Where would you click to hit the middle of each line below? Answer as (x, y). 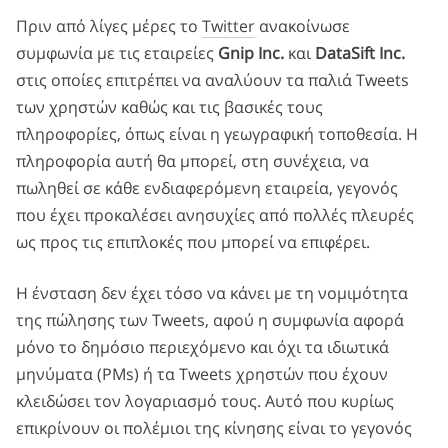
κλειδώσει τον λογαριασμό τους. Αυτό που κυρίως (205, 400)
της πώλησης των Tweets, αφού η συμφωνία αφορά (210, 319)
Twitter (228, 25)
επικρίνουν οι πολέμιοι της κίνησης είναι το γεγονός (214, 427)
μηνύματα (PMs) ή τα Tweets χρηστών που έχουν (202, 373)
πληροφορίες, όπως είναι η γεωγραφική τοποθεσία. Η (217, 133)
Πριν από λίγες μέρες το (109, 25)
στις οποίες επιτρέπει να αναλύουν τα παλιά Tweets (212, 79)
